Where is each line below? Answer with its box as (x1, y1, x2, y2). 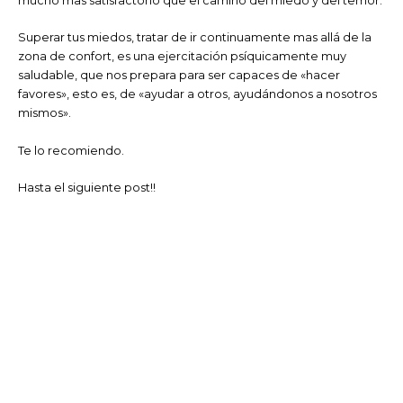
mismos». (18, 106, 71, 121)
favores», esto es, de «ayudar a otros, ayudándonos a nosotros (18, 87, 377, 102)
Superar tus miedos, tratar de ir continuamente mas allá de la (18, 31, 372, 45)
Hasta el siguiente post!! (18, 181, 156, 195)
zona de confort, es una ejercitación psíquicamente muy (18, 49, 346, 64)
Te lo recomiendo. (18, 143, 124, 157)
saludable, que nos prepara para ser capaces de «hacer (18, 68, 340, 83)
